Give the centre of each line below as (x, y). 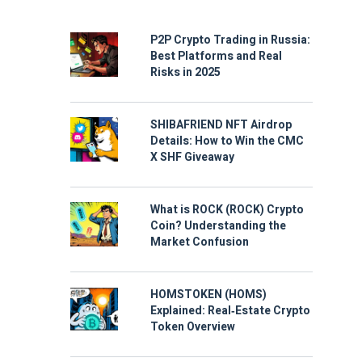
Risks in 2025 (185, 72)
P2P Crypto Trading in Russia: (230, 40)
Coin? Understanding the (218, 226)
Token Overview (193, 327)
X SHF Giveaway (192, 157)
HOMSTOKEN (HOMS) (208, 295)
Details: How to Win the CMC (227, 141)
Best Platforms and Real (216, 56)
